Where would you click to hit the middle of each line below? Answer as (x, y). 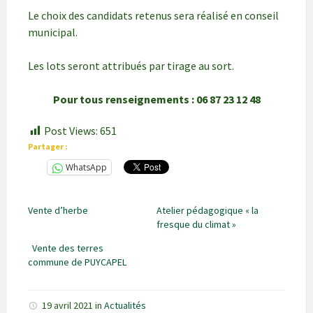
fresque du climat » (196, 225)
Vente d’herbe (58, 211)
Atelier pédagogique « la (208, 211)
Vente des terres (66, 248)
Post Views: (71, 131)
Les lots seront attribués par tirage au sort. (131, 66)
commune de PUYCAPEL (77, 262)
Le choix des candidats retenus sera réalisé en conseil (153, 15)
